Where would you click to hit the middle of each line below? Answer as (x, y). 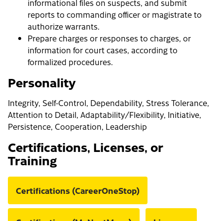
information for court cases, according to (103, 50)
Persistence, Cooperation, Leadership (77, 127)
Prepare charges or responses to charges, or (109, 38)
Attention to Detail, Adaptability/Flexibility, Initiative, (105, 115)
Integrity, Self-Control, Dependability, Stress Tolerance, (109, 103)
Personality (42, 82)
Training (32, 160)
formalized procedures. (70, 62)
